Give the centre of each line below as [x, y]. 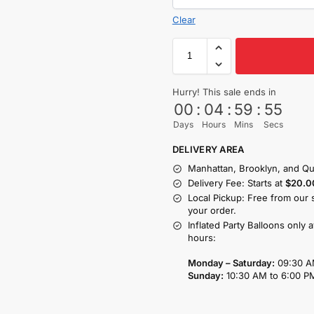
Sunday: [205, 276]
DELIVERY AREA [208, 149]
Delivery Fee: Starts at [236, 183]
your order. [212, 211]
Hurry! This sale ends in [224, 91]
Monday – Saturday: [231, 263]
